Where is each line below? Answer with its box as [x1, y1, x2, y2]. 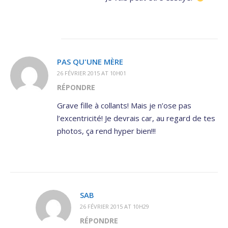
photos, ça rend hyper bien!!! [57, 126, 156, 136]
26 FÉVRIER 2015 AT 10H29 [80, 203, 149, 211]
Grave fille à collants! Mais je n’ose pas [57, 100, 191, 111]
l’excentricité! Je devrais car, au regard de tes [57, 113, 215, 124]
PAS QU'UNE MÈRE [57, 56, 123, 67]
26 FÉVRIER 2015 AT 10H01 [57, 69, 126, 77]
